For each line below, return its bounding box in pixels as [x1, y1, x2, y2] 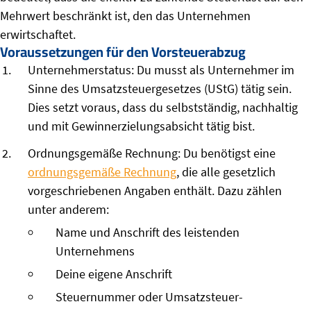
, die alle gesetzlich [176, 164, 276, 180]
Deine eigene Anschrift [56, 266, 172, 283]
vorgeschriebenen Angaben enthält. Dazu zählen [28, 183, 282, 199]
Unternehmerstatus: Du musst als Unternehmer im [28, 62, 294, 78]
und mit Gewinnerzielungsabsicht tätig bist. [28, 118, 255, 135]
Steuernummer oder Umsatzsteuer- [56, 289, 243, 305]
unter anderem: [28, 201, 109, 218]
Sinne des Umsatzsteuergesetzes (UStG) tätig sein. [28, 81, 292, 97]
